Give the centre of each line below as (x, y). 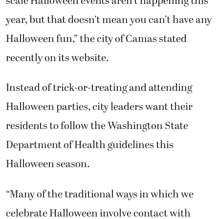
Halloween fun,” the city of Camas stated (96, 39)
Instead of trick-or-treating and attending (99, 88)
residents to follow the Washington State (97, 126)
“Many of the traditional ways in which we (100, 194)
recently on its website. (57, 58)
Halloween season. (48, 164)
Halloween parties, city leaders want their (99, 107)
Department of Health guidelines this (90, 145)
